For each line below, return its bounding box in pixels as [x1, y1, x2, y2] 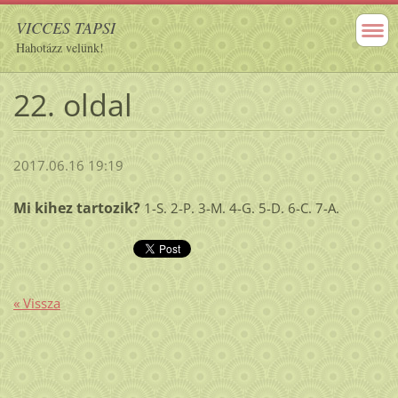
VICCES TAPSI [16, 17, 115, 38]
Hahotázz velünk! [16, 39, 104, 56]
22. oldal [12, 84, 132, 125]
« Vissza [12, 293, 60, 312]
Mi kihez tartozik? [12, 198, 140, 219]
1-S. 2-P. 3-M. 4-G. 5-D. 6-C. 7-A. [139, 199, 339, 218]
